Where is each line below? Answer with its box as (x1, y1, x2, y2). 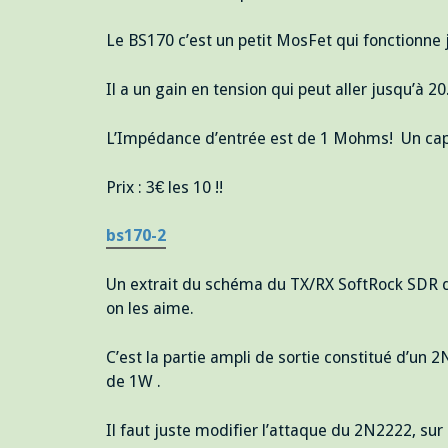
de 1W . (105, 371, 161, 391)
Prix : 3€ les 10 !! (105, 177, 223, 197)
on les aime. (105, 299, 194, 319)
